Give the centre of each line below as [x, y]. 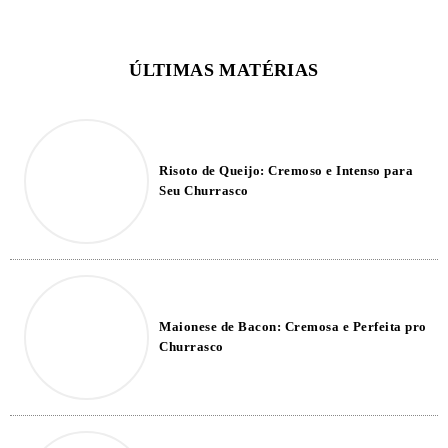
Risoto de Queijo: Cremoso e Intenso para [286, 170]
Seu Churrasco [204, 190]
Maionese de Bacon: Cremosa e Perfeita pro [293, 326]
